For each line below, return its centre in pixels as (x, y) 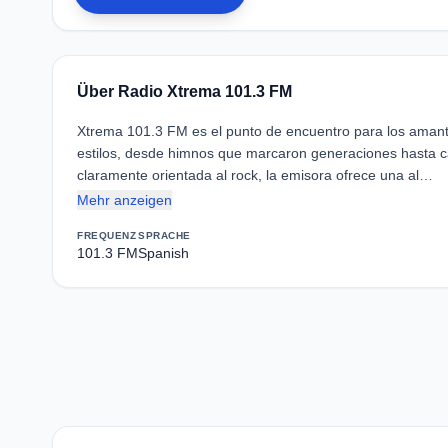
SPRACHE (164, 235)
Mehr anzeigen (124, 200)
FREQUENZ (106, 235)
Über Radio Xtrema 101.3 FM (184, 91)
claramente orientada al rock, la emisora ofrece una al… (255, 175)
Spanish (163, 253)
